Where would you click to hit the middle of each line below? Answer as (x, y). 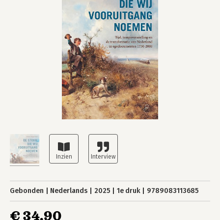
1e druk (128, 191)
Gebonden (27, 191)
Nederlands (69, 191)
